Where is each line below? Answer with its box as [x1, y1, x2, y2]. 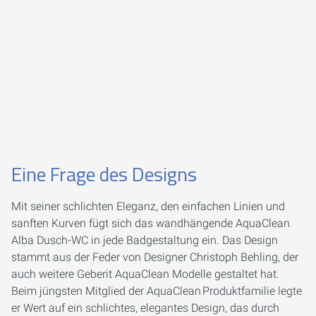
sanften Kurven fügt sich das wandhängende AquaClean [11, 216, 290, 230]
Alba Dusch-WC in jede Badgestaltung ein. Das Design [11, 233, 278, 247]
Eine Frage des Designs [11, 158, 197, 189]
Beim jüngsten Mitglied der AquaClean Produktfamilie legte [11, 284, 302, 298]
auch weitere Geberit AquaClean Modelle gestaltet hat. [11, 267, 279, 281]
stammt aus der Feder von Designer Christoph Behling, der [11, 250, 298, 264]
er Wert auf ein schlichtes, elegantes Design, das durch [11, 300, 279, 315]
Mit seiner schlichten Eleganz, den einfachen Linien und [11, 199, 285, 213]
